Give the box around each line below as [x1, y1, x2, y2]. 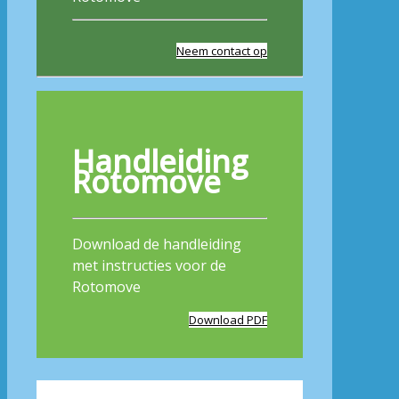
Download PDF [189, 311, 267, 328]
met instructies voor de [72, 255, 226, 275]
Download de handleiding [72, 233, 241, 254]
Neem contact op [176, 42, 267, 59]
